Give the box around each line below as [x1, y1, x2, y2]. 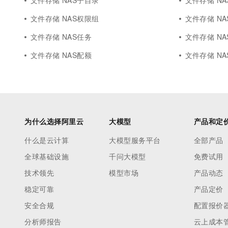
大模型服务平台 [109, 135, 161, 145]
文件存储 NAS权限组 [31, 13, 99, 23]
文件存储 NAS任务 [31, 32, 92, 42]
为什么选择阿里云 [24, 116, 83, 126]
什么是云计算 [24, 135, 69, 145]
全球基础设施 [24, 151, 69, 161]
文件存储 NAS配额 [31, 50, 92, 60]
